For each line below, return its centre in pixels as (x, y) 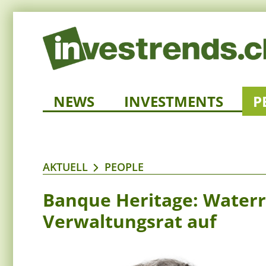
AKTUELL (65, 167)
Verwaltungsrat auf (130, 221)
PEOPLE (124, 167)
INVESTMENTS (174, 102)
